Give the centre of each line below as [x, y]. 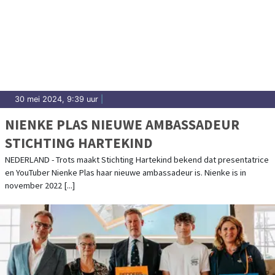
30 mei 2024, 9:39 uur [56, 99]
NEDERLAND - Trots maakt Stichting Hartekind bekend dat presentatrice [137, 160]
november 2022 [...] [40, 186]
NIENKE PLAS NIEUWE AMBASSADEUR [122, 125]
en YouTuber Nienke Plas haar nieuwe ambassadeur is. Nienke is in [126, 173]
